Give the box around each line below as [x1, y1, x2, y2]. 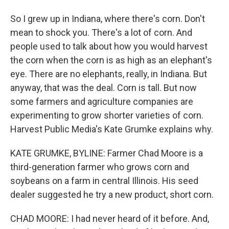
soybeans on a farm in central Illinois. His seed [10, 175, 198, 186]
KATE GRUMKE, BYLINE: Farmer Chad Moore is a [10, 148, 203, 158]
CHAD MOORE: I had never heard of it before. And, [10, 213, 209, 224]
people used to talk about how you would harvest [10, 41, 208, 52]
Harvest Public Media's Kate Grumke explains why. [10, 124, 213, 134]
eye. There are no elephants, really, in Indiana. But [10, 68, 207, 79]
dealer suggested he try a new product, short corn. [10, 189, 214, 200]
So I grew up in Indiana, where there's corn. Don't [10, 13, 205, 24]
